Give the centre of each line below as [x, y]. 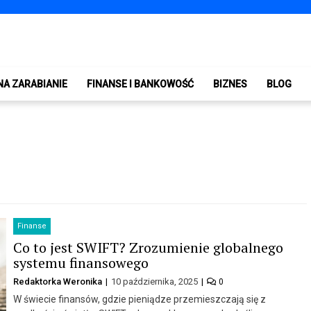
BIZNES [230, 84]
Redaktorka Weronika [58, 281]
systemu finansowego [81, 262]
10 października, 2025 [155, 281]
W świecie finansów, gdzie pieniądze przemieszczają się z [139, 299]
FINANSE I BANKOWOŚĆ [140, 84]
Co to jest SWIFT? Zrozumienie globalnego [148, 247]
